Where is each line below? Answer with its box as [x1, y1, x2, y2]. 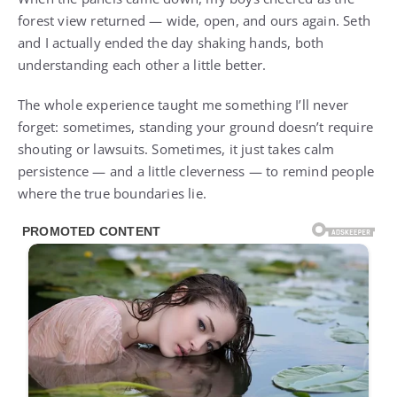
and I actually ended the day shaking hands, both [18, 34, 324, 52]
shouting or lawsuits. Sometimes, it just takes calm [18, 140, 335, 159]
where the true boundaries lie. [18, 184, 206, 203]
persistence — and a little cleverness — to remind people [18, 162, 375, 181]
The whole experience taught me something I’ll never [18, 96, 349, 114]
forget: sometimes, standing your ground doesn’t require [18, 118, 374, 136]
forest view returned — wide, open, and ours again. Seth [18, 12, 371, 30]
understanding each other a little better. [18, 56, 267, 74]
